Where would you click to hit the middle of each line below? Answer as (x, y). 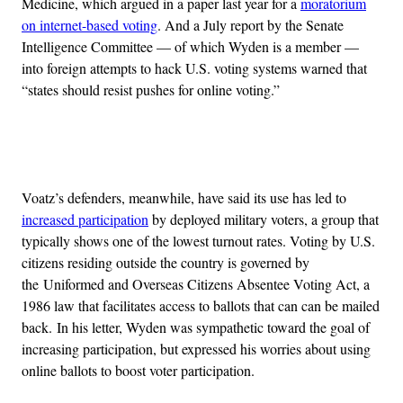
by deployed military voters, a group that (264, 219)
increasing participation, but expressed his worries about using (196, 349)
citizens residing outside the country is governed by (166, 263)
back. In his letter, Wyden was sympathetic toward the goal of (196, 327)
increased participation (85, 219)
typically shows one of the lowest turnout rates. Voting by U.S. (198, 241)
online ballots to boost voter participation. (138, 371)
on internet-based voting (90, 25)
